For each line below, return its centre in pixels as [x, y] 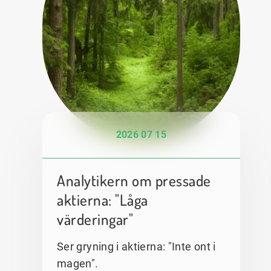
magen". [78, 263]
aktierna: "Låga [103, 199]
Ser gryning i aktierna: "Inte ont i [136, 246]
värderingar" [95, 219]
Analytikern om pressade [134, 180]
